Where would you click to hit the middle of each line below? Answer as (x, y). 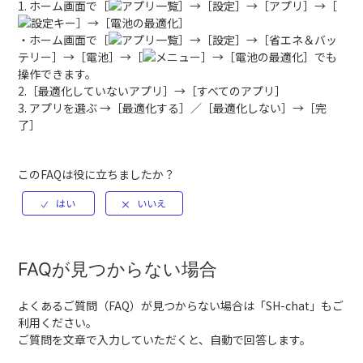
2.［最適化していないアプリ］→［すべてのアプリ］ (152, 91)
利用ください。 (58, 323)
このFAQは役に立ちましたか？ (97, 174)
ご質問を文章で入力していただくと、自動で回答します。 (165, 340)
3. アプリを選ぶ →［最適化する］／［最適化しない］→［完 (173, 108)
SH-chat (288, 306)
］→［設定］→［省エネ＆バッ (258, 40)
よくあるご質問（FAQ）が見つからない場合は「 (142, 306)
